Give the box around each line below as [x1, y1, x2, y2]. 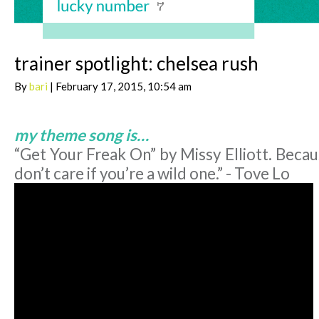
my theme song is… [14, 125, 149, 145]
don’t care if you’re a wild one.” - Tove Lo [14, 164, 290, 184]
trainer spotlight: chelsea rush [14, 52, 258, 75]
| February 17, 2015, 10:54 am [48, 80, 192, 93]
